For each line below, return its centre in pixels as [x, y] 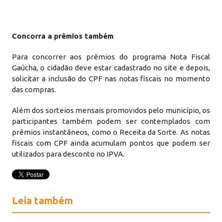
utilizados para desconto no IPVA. [68, 154]
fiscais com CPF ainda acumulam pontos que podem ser [111, 143]
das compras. [34, 89]
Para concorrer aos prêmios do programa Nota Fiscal [111, 57]
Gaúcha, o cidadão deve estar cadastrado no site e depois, [111, 68]
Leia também [43, 200]
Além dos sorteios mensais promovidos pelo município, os [111, 110]
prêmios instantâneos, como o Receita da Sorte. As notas [111, 132]
